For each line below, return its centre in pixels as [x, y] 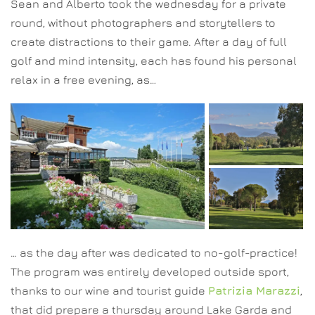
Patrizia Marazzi [254, 291]
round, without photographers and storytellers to [143, 23]
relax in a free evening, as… [83, 80]
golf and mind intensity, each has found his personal [154, 61]
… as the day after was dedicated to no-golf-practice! [154, 253]
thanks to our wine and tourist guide [109, 291]
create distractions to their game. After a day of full [149, 42]
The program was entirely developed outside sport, [150, 272]
